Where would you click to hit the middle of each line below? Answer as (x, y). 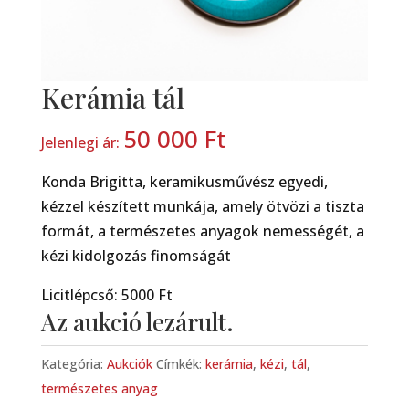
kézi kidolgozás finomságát (136, 256)
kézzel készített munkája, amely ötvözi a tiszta (202, 207)
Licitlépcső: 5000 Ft (106, 295)
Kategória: (73, 364)
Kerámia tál (112, 98)
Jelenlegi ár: (82, 143)
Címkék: (180, 364)
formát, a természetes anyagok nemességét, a (202, 231)
